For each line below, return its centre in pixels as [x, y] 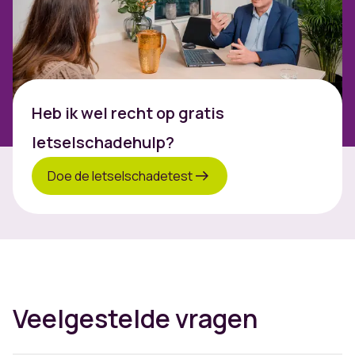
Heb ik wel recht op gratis [128, 113]
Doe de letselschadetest [120, 176]
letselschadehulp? [103, 143]
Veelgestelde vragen [135, 319]
